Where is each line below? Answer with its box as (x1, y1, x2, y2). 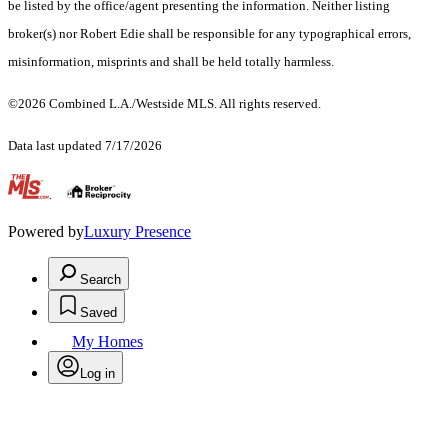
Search (80, 272, 121, 288)
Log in (80, 366, 115, 382)
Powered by (8, 223, 84, 241)
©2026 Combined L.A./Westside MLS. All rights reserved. (8, 96, 321, 112)
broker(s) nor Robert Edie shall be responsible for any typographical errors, (8, 26, 411, 42)
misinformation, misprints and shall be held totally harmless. (8, 54, 337, 70)
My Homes (72, 333, 143, 351)
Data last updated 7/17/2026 (8, 138, 162, 154)
